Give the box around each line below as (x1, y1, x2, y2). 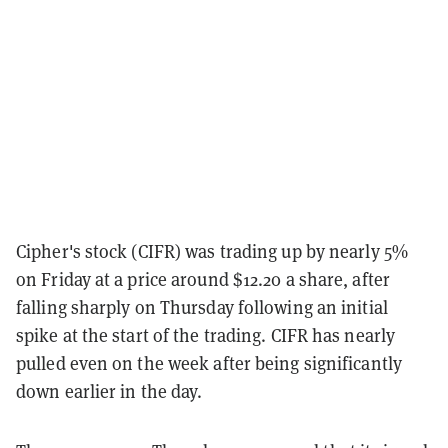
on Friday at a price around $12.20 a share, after (16, 267, 390, 291)
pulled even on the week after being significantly (16, 351, 402, 375)
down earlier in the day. (16, 379, 203, 403)
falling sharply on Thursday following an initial (16, 295, 388, 319)
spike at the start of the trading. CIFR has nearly (16, 323, 396, 347)
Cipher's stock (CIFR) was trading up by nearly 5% (16, 239, 408, 263)
